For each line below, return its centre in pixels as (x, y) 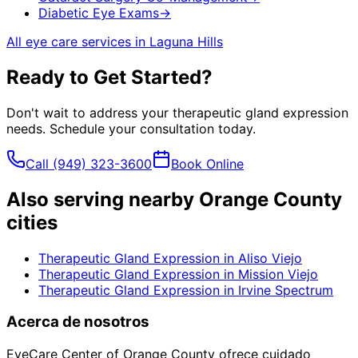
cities (32, 222)
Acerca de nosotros (78, 322)
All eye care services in (78, 41)
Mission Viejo (278, 274)
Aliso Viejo (270, 258)
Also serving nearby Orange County (174, 199)
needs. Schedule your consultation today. (131, 128)
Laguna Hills (186, 41)
